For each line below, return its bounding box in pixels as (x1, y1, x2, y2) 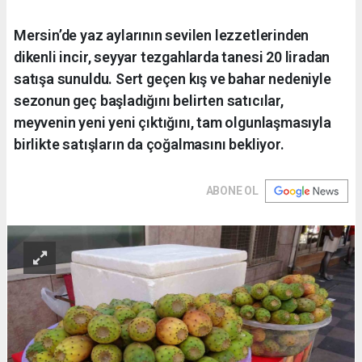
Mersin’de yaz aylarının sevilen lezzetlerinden (14, 27, 309, 44)
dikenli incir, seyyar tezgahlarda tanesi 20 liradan (14, 48, 330, 66)
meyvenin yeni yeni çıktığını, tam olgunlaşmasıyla (14, 114, 331, 132)
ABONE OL (205, 184, 259, 198)
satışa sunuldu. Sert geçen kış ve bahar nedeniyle (14, 70, 331, 88)
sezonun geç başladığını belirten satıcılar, (14, 92, 284, 110)
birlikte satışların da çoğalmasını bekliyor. (14, 136, 284, 154)
